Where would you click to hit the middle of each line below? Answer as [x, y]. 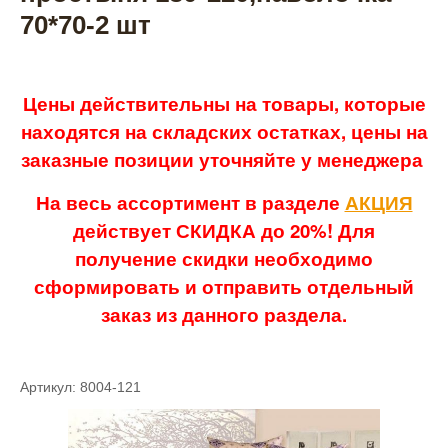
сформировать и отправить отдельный [224, 286]
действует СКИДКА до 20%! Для [224, 230]
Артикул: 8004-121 [80, 386]
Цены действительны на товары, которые [224, 103]
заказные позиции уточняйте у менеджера [221, 159]
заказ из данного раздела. [224, 314]
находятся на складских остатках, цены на [224, 131]
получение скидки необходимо [224, 258]
